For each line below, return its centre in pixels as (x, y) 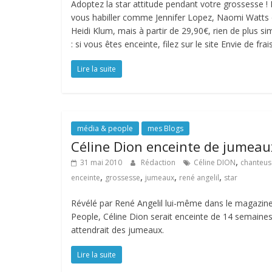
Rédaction (159, 162)
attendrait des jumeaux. (117, 230)
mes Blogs (165, 128)
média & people (105, 128)
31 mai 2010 (101, 162)
